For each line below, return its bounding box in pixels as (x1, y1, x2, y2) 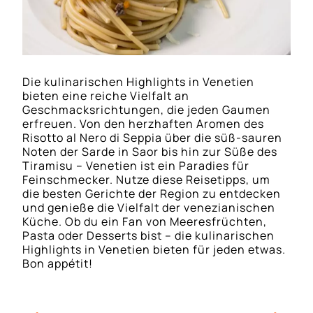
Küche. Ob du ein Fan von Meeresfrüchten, (22, 214, 268, 230)
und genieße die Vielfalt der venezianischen (22, 200, 276, 216)
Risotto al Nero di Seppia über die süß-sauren (22, 130, 283, 146)
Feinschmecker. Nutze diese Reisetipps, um (22, 172, 271, 188)
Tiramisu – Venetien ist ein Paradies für (22, 158, 250, 174)
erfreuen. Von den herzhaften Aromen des (22, 116, 265, 132)
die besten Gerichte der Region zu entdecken (22, 186, 282, 202)
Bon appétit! (22, 256, 94, 272)
